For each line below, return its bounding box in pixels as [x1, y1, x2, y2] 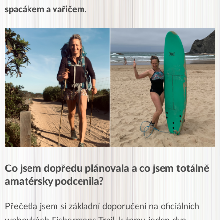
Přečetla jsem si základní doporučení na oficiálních [5, 202, 199, 211]
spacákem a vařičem [5, 5, 84, 15]
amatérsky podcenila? [5, 176, 104, 187]
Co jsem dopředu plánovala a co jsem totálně [5, 163, 209, 174]
